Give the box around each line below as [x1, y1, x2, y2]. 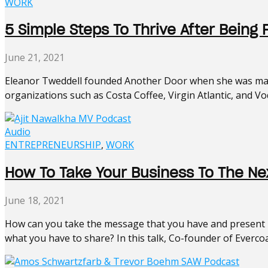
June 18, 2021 [5, 194, 65, 208]
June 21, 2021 [5, 51, 65, 65]
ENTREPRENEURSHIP [5, 138, 101, 152]
